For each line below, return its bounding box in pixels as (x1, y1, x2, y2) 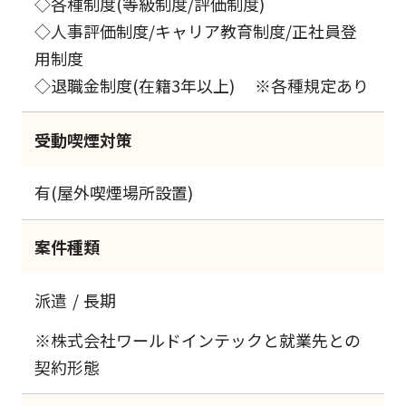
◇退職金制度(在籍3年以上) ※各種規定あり (34, 73, 370, 98)
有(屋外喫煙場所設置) (34, 180, 194, 205)
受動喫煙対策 (34, 127, 133, 151)
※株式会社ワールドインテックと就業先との (34, 328, 362, 353)
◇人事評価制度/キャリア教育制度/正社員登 (34, 19, 358, 43)
